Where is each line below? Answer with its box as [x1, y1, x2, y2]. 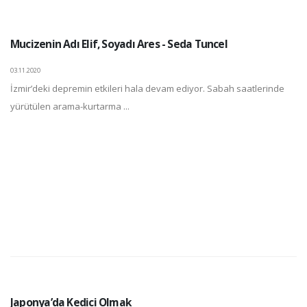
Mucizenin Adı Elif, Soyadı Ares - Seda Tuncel [10, 36, 228, 51]
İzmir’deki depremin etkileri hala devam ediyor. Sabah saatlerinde [10, 82, 284, 95]
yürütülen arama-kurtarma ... [10, 100, 130, 112]
